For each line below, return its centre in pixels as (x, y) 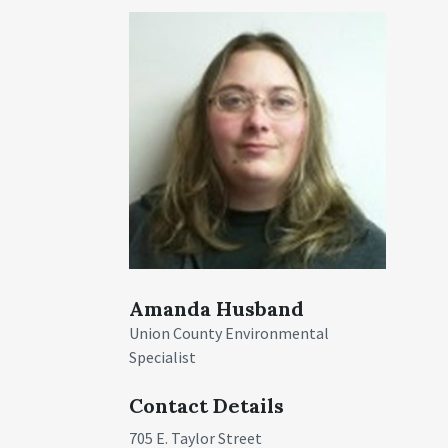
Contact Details (207, 405)
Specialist (163, 356)
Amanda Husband (217, 308)
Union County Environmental (229, 332)
